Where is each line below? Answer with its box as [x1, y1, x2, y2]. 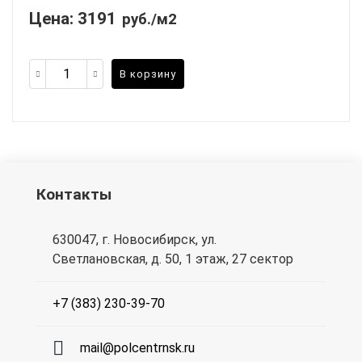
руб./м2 [122, 11, 177, 29]
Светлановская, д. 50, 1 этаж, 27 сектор [53, 251, 293, 267]
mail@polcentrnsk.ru [80, 340, 195, 356]
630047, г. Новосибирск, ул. [53, 232, 217, 248]
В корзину [120, 67, 176, 80]
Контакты [36, 185, 112, 204]
